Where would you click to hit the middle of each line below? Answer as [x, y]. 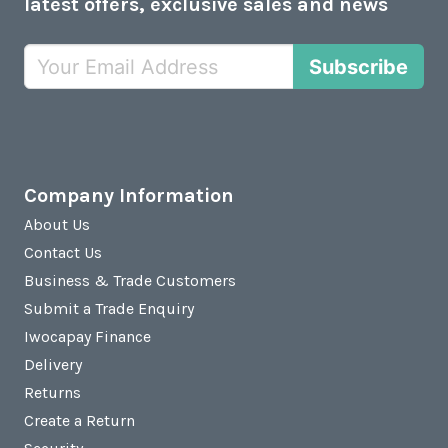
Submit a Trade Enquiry [109, 309]
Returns [52, 393]
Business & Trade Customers [130, 281]
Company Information [129, 196]
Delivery [53, 365]
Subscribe [358, 66]
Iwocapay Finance [87, 337]
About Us [57, 225]
